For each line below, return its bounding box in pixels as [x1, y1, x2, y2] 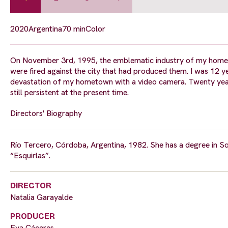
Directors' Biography [10, 107, 82, 119]
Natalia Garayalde [10, 191, 73, 203]
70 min [62, 23, 85, 34]
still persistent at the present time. [10, 87, 129, 98]
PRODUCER [10, 211, 55, 221]
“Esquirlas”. [10, 150, 50, 161]
